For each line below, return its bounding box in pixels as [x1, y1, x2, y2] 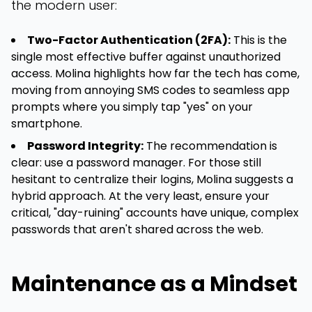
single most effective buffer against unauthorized [11, 49, 281, 65]
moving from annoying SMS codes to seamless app [11, 82, 290, 98]
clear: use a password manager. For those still [11, 155, 261, 171]
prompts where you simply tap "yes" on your [11, 99, 253, 115]
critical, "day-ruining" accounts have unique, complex [11, 205, 299, 221]
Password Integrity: [27, 138, 143, 154]
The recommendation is [143, 138, 277, 154]
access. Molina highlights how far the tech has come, [11, 65, 299, 81]
